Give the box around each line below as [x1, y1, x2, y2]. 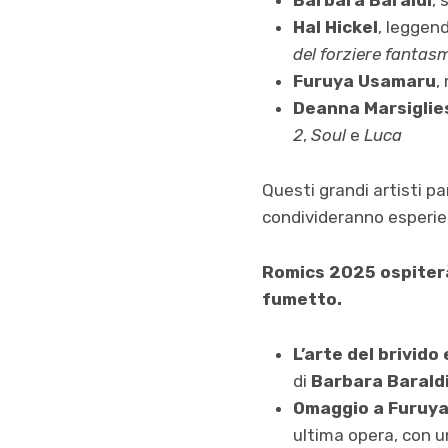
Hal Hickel [292, 17, 378, 38]
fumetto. [262, 289, 342, 310]
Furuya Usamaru [292, 71, 436, 92]
